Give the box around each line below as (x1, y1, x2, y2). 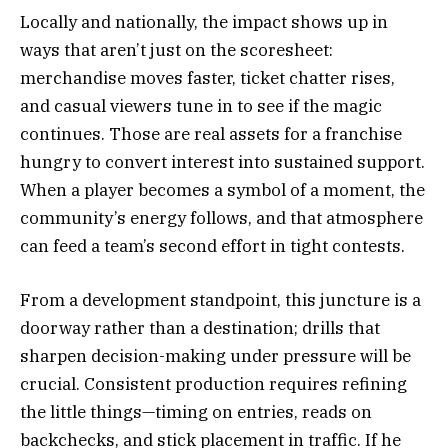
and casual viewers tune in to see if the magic (20, 94, 382, 117)
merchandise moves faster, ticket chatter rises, (20, 66, 395, 89)
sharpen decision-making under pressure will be (20, 345, 411, 368)
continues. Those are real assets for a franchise (20, 122, 402, 145)
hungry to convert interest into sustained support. (20, 150, 425, 173)
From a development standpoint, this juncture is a (20, 289, 421, 312)
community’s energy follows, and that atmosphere (20, 206, 423, 229)
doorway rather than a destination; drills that (20, 317, 380, 340)
